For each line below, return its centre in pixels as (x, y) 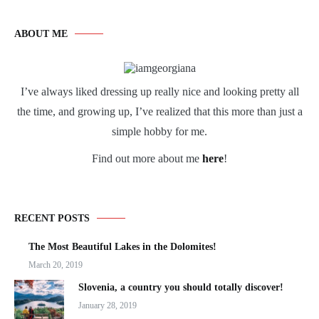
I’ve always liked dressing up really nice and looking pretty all (159, 91)
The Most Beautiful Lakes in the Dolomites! (122, 247)
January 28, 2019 (108, 305)
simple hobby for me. (159, 131)
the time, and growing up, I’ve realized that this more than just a (159, 111)
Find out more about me (147, 158)
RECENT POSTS (52, 218)
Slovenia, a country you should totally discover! (181, 287)
